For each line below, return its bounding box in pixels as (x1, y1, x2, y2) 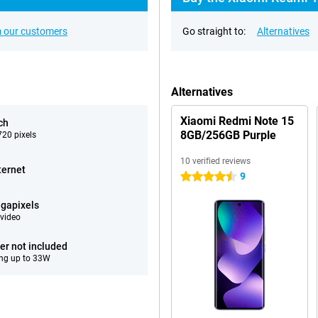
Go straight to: (182, 26, 246, 37)
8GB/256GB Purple (180, 128, 276, 142)
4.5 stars (180, 171, 219, 182)
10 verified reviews (180, 156, 251, 166)
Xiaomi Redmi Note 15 (180, 114, 294, 128)
